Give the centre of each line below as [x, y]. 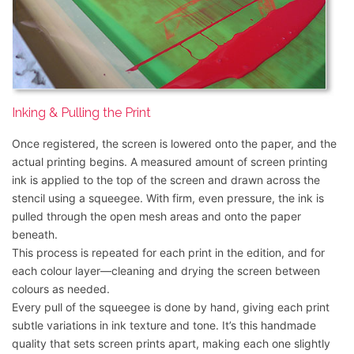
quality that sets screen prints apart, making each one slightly [171, 344]
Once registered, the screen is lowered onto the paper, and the [174, 144]
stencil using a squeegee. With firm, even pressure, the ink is [168, 198]
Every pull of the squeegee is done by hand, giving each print [171, 307]
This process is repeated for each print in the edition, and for [168, 253]
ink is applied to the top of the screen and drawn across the [166, 180]
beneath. [35, 235]
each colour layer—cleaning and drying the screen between [166, 271]
